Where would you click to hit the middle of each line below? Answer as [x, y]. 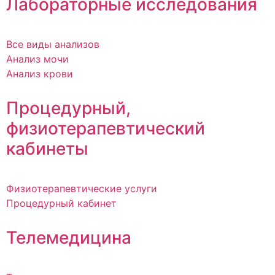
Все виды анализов [53, 45]
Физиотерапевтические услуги [82, 189]
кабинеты [47, 149]
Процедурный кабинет [61, 203]
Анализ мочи [37, 59]
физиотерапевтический [106, 129]
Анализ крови [40, 74]
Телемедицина [69, 238]
